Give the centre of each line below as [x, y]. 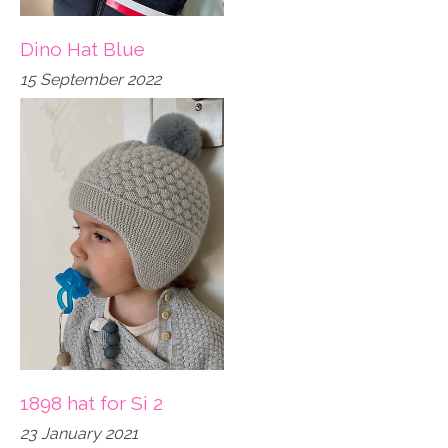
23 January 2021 [79, 433]
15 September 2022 [90, 79]
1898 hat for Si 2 [91, 402]
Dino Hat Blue [82, 48]
